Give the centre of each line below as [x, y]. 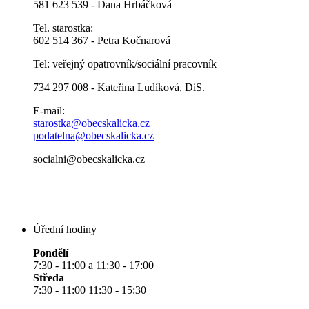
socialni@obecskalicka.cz [89, 159]
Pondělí [51, 253]
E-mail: [49, 111]
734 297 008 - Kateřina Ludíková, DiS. [119, 88]
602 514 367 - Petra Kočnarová [102, 41]
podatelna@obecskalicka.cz [93, 136]
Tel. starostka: [63, 28]
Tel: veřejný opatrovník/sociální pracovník [125, 64]
